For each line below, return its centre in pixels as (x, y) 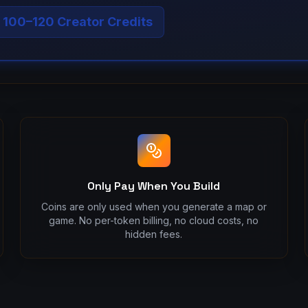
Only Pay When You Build (154, 186)
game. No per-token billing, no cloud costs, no (154, 220)
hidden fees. (154, 234)
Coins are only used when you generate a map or (154, 207)
